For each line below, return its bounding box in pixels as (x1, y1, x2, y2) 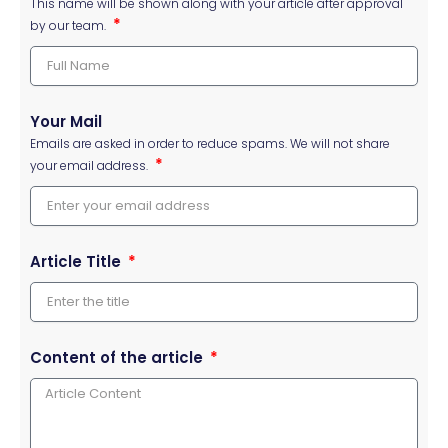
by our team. (30, 16, 106, 34)
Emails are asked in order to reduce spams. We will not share (30, 134, 390, 152)
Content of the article (30, 346, 207, 368)
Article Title (30, 250, 125, 272)
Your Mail (30, 110, 102, 132)
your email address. (30, 156, 148, 174)
